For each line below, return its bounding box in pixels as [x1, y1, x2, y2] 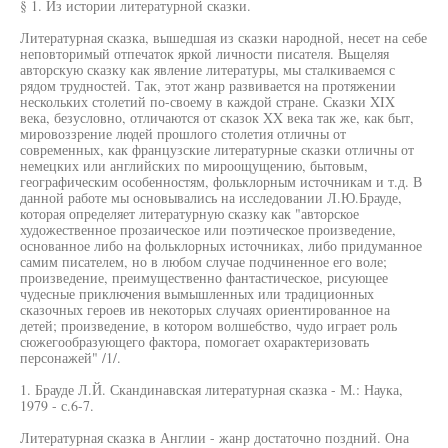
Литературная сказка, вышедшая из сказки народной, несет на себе [20, 28, 427, 47]
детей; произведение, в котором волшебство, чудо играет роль [20, 316, 397, 335]
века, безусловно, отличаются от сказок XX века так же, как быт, [20, 108, 414, 127]
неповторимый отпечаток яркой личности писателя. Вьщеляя [20, 44, 389, 63]
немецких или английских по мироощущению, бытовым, [20, 156, 368, 175]
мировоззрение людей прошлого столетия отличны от [20, 124, 346, 143]
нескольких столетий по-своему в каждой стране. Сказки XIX [20, 92, 395, 111]
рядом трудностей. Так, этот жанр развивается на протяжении [20, 76, 396, 95]
